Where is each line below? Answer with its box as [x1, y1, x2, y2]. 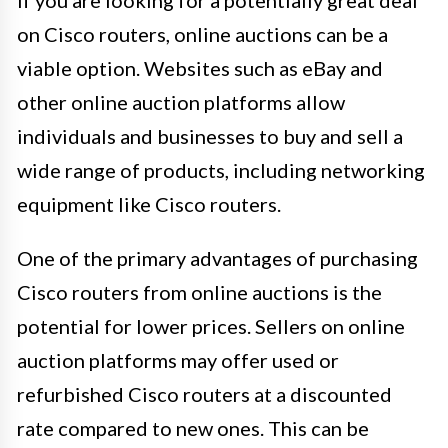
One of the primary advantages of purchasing [17, 245, 418, 270]
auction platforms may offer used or [17, 347, 339, 372]
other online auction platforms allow [17, 89, 345, 114]
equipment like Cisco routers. [17, 191, 281, 216]
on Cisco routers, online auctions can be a [17, 21, 388, 46]
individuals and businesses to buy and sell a [17, 123, 403, 148]
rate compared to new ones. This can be [17, 415, 369, 440]
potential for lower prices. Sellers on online [17, 313, 405, 338]
